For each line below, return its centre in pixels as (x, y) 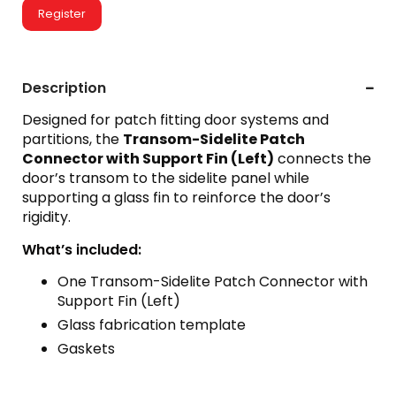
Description (64, 88)
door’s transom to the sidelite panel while (166, 178)
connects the (323, 158)
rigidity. (46, 217)
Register (62, 13)
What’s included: (82, 249)
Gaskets (86, 348)
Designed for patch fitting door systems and (175, 119)
